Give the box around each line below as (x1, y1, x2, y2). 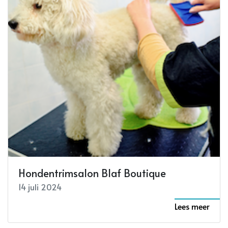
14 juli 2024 (18, 181, 62, 192)
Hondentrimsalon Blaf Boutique (18, 165, 166, 180)
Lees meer (175, 200, 210, 212)
